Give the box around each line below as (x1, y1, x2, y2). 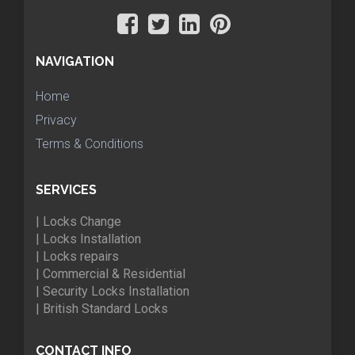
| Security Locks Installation (36, 283, 189, 299)
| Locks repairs (36, 248, 119, 264)
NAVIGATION (36, 54, 114, 70)
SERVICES (36, 181, 97, 197)
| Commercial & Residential (36, 265, 185, 281)
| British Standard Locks (36, 300, 168, 316)
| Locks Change (36, 213, 121, 229)
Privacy (36, 113, 77, 128)
